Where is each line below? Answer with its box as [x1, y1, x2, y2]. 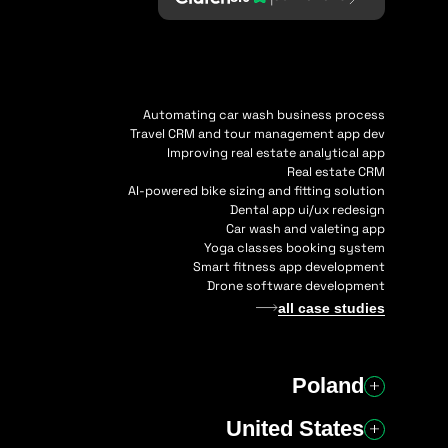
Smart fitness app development [193, 258, 385, 275]
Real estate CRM [287, 163, 385, 180]
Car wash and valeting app [226, 220, 385, 237]
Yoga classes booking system [204, 239, 385, 256]
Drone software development [207, 277, 385, 294]
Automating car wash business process [143, 106, 385, 123]
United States [226, 416, 364, 442]
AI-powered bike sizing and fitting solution [128, 182, 385, 199]
